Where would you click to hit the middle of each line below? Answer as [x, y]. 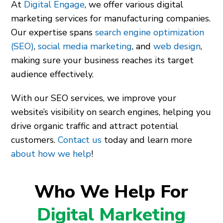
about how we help [51, 154]
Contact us [80, 140]
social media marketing [85, 46]
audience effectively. [53, 74]
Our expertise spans [53, 32]
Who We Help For [111, 192]
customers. [35, 140]
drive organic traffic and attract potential [95, 126]
